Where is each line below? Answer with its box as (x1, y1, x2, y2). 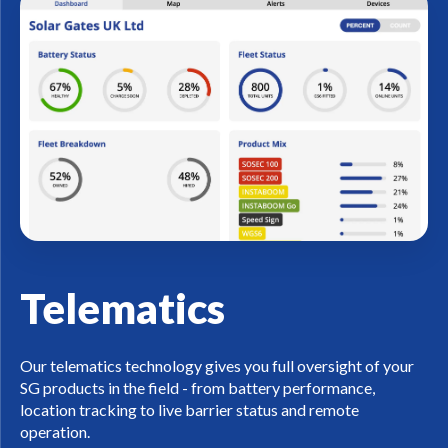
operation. (20, 421, 90, 441)
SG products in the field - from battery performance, (20, 377, 375, 397)
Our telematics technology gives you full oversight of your (20, 355, 414, 375)
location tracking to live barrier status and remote (20, 399, 359, 419)
